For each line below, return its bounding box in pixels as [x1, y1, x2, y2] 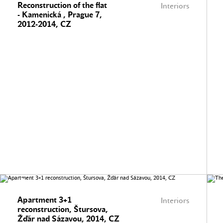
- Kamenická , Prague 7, [17, 10, 102, 19]
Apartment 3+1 [17, 195, 72, 205]
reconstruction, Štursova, [17, 205, 108, 214]
